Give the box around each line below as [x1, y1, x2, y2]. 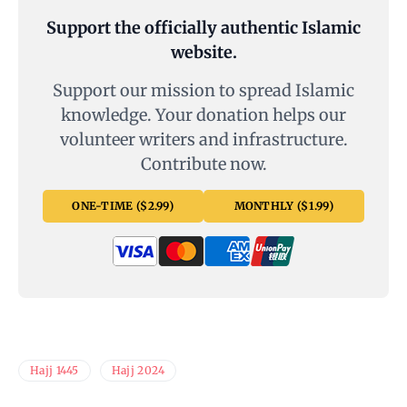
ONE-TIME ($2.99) [72, 199, 175, 213]
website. [170, 42, 237, 64]
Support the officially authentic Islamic [46, 17, 361, 39]
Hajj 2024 [111, 363, 165, 378]
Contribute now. [140, 154, 267, 175]
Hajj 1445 [30, 363, 79, 378]
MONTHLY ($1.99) [233, 199, 334, 213]
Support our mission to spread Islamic [53, 80, 354, 102]
